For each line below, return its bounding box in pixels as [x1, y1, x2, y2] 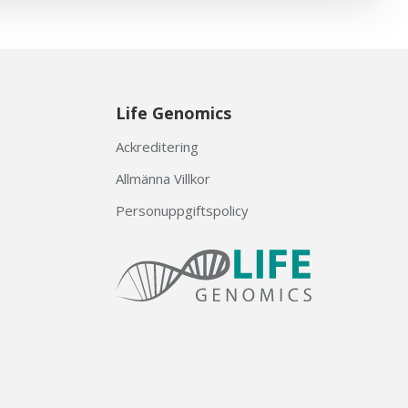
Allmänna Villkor [115, 169, 210, 188]
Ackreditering [115, 138, 199, 156]
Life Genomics [115, 102, 231, 124]
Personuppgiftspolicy [115, 201, 249, 219]
